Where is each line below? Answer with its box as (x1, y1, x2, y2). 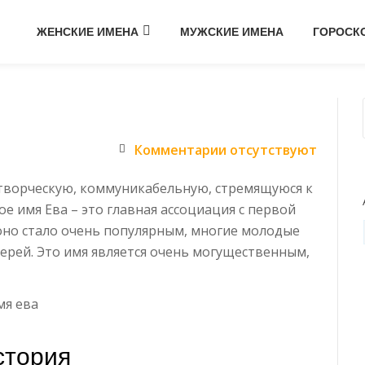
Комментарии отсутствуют (134, 141, 317, 159)
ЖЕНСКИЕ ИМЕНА (37, 25, 139, 38)
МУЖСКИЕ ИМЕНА (180, 25, 284, 38)
